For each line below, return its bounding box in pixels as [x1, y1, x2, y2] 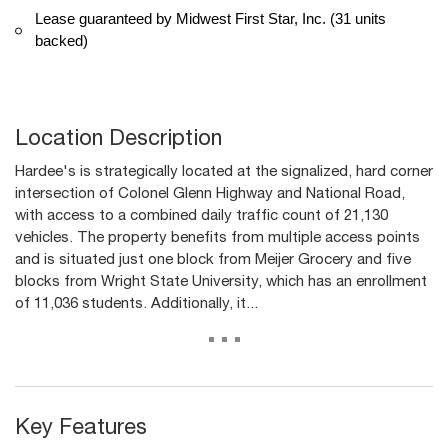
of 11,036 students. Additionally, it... [15, 297, 258, 313]
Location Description [15, 129, 222, 152]
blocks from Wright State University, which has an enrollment [15, 275, 427, 291]
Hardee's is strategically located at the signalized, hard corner [15, 165, 433, 181]
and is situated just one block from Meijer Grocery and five [15, 253, 411, 269]
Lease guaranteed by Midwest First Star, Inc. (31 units [35, 11, 386, 28]
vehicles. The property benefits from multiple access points [15, 231, 420, 247]
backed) [35, 33, 88, 50]
